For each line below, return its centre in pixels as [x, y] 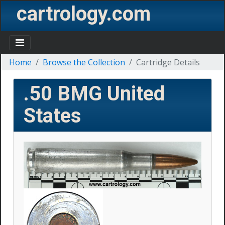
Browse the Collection [84, 62]
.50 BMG [65, 94]
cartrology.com [84, 14]
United [136, 94]
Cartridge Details [168, 62]
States [52, 116]
